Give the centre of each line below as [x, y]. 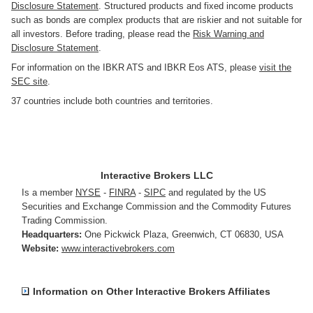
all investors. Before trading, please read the [102, 34]
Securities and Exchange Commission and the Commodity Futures [156, 207]
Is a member [49, 193]
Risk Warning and [228, 34]
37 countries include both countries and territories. [112, 101]
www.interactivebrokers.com [118, 249]
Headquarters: [53, 235]
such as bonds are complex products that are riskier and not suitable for [156, 20]
